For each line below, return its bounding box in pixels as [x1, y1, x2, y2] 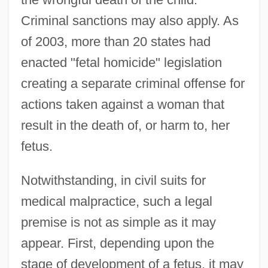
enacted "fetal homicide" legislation [20, 54, 222, 70]
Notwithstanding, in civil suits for [20, 172, 206, 188]
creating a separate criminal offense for [20, 75, 245, 91]
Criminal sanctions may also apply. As [20, 13, 239, 28]
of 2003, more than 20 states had [20, 33, 211, 49]
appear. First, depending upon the [20, 235, 214, 251]
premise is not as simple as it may [20, 214, 216, 230]
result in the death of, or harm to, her [20, 117, 230, 133]
